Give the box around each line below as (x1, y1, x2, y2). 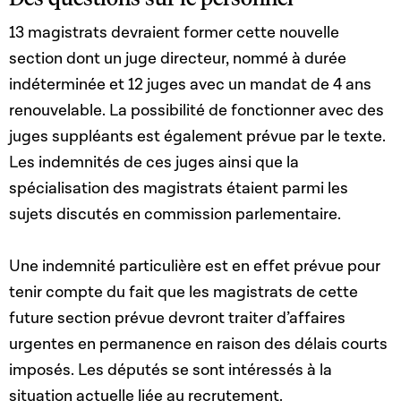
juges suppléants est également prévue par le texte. (9, 126, 386, 148)
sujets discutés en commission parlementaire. (9, 204, 345, 226)
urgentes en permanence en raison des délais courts (9, 334, 388, 355)
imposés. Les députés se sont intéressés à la (9, 360, 332, 381)
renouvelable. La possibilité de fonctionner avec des (9, 100, 384, 122)
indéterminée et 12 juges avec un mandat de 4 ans (9, 74, 371, 96)
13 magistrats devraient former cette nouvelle (9, 22, 339, 44)
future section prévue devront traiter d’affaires (9, 308, 346, 329)
